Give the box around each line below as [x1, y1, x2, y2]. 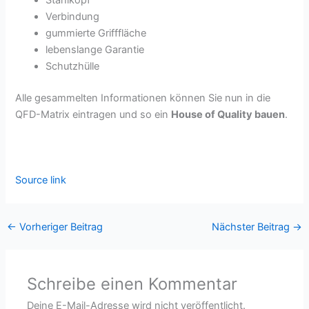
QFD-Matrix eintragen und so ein [15, 108, 172, 121]
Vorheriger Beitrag [16, 220, 103, 233]
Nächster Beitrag [212, 220, 293, 233]
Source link [15, 173, 67, 186]
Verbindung [46, 10, 100, 23]
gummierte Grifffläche [46, 26, 147, 39]
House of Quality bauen [171, 108, 286, 121]
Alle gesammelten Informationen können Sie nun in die [15, 91, 271, 104]
